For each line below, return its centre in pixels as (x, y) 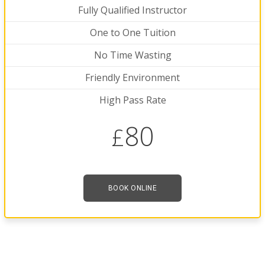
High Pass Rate (132, 100)
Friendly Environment (132, 78)
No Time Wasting (132, 55)
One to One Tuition (132, 33)
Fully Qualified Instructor (132, 10)
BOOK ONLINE (132, 188)
